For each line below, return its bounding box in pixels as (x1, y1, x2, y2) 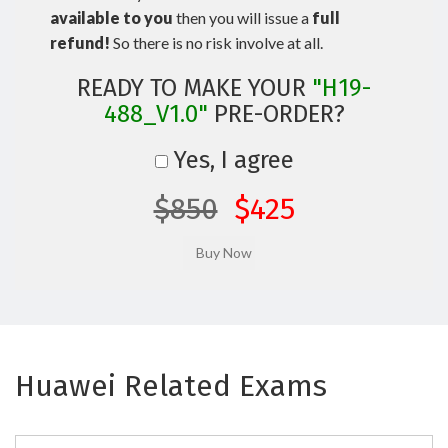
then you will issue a (173, 8, 312, 27)
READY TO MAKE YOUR (77, 74, 312, 102)
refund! (50, 33, 110, 52)
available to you (50, 8, 173, 27)
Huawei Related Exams (15, 368, 327, 404)
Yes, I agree (167, 146, 294, 174)
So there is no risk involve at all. (110, 33, 323, 52)
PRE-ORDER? (207, 100, 345, 128)
